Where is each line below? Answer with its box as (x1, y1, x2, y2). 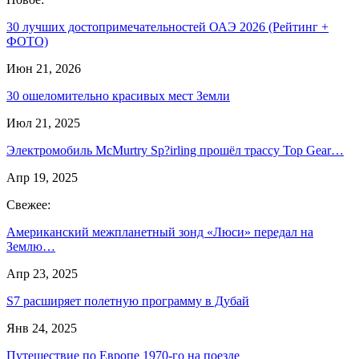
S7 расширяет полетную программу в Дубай (6, 293, 249, 308)
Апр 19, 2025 (6, 170, 78, 184)
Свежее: (6, 197, 50, 212)
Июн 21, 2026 (6, 61, 81, 75)
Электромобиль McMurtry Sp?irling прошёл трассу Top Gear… (6, 143, 344, 157)
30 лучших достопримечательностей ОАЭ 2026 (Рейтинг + (6, 19, 329, 34)
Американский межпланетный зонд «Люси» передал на (6, 224, 313, 239)
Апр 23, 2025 (6, 266, 78, 280)
